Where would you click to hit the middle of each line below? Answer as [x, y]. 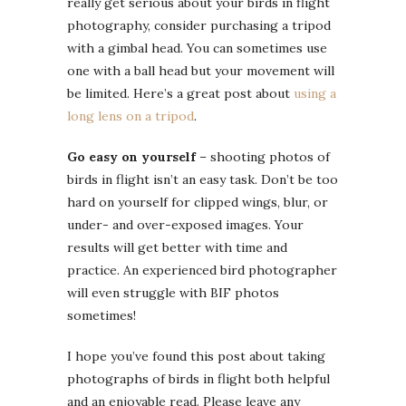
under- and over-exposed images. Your [185, 224]
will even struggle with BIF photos [173, 292]
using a [315, 93]
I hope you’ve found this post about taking [196, 356]
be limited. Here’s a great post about [180, 93]
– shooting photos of [263, 156]
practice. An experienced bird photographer [202, 270]
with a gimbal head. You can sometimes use [197, 48]
